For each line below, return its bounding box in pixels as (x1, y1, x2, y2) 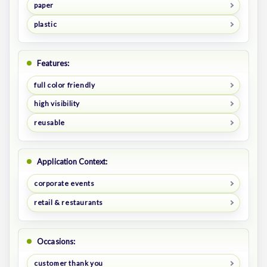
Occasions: (37, 237, 76, 247)
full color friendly (33, 80, 95, 89)
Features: (37, 58, 70, 68)
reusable (33, 118, 65, 128)
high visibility (33, 99, 80, 108)
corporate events (33, 179, 95, 188)
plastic (33, 19, 57, 29)
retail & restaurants (33, 198, 103, 207)
